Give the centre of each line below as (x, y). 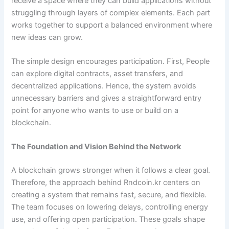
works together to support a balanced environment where (112, 25)
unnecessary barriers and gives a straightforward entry (107, 98)
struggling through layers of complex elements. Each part (111, 13)
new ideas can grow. (47, 37)
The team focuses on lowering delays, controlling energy (110, 207)
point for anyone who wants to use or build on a (95, 111)
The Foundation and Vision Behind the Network (96, 147)
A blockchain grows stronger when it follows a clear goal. (111, 170)
